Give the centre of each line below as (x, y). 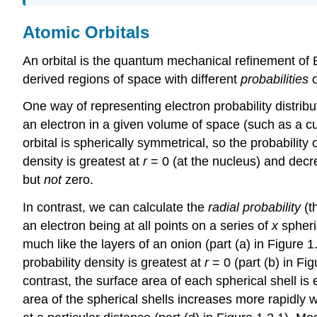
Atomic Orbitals (86, 32)
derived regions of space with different (132, 79)
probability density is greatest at (114, 263)
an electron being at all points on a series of (147, 226)
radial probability (254, 208)
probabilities (275, 79)
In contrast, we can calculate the (115, 208)
